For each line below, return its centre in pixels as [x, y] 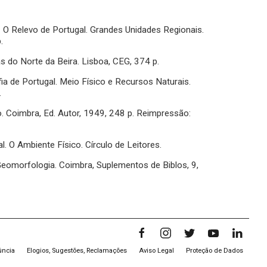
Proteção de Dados [215, 251]
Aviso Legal [156, 251]
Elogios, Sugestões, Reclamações [77, 251]
